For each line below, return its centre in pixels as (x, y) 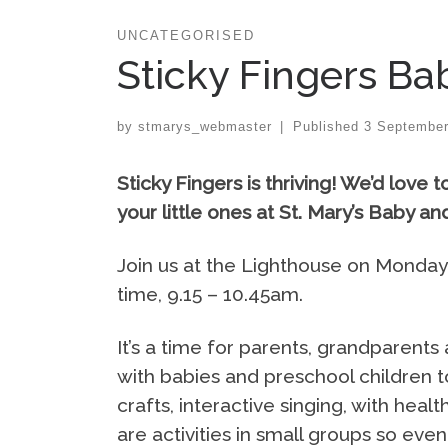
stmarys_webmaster (205, 127)
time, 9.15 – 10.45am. (210, 294)
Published (328, 127)
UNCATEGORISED (186, 35)
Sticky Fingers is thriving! (228, 183)
